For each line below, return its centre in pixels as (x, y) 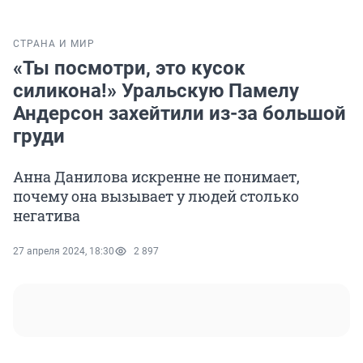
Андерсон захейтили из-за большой (179, 114)
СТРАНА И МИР (54, 44)
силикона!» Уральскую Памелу (156, 91)
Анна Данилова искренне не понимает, (156, 177)
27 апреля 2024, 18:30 (64, 252)
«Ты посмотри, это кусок (129, 68)
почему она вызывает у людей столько (156, 196)
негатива (47, 216)
